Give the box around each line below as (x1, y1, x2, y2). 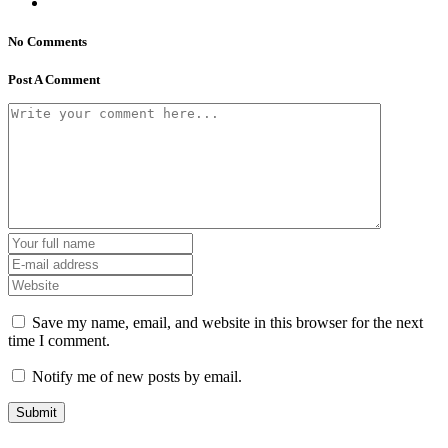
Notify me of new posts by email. (32, 368, 242, 386)
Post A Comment (8, 72, 100, 88)
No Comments (8, 33, 87, 49)
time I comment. (8, 332, 110, 350)
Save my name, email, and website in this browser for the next (32, 314, 423, 332)
